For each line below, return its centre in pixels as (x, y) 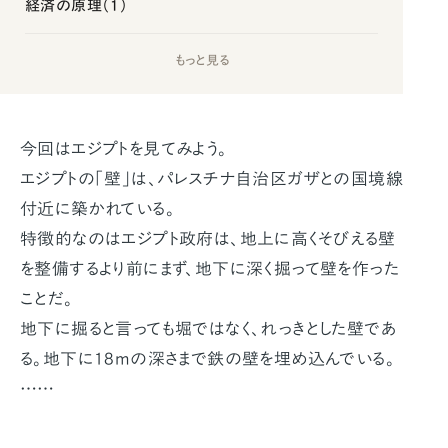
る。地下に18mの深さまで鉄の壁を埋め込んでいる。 (207, 359)
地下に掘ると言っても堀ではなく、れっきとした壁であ (208, 329)
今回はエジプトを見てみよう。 (124, 149)
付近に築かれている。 (97, 209)
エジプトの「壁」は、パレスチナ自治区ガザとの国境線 (211, 179)
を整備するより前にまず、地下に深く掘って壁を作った (209, 269)
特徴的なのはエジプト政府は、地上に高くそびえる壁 (208, 239)
